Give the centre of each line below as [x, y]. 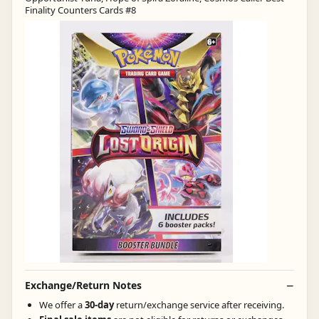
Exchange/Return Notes [83, 286]
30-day [100, 305]
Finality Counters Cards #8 [80, 10]
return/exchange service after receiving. [200, 305]
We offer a [62, 305]
